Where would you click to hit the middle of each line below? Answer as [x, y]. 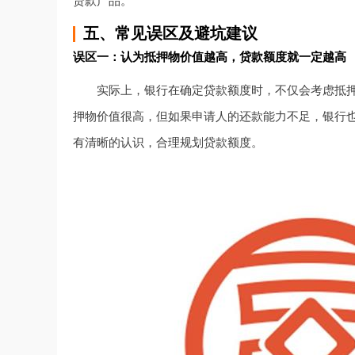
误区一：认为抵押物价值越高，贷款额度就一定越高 [210, 57]
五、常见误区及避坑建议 [170, 34]
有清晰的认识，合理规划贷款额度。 [168, 143]
